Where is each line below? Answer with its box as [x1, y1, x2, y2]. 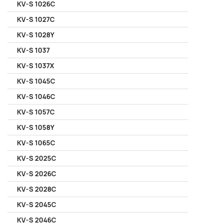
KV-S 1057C [17, 108, 55, 116]
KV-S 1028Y [17, 30, 54, 39]
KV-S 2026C [17, 169, 56, 178]
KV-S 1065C [17, 138, 55, 147]
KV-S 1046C [17, 92, 55, 101]
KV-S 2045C [17, 200, 56, 209]
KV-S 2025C [17, 154, 56, 163]
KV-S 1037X [17, 61, 54, 70]
